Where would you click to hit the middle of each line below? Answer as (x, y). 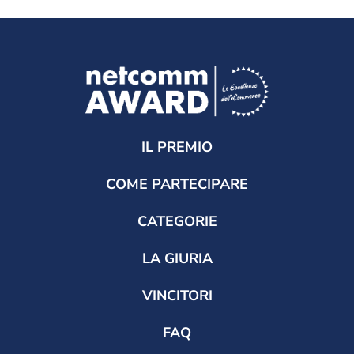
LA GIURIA (177, 258)
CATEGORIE (177, 221)
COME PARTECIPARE (177, 184)
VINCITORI (177, 295)
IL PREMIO (177, 147)
